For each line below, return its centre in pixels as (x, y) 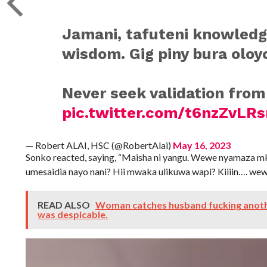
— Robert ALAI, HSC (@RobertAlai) (99, 145)
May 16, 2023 (201, 145)
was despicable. (72, 214)
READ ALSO (64, 205)
